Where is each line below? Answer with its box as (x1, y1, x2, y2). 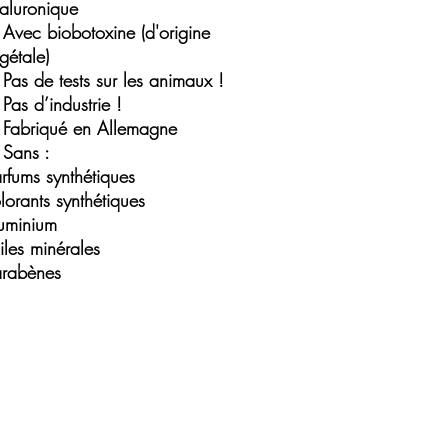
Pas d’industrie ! (3, 92, 122, 116)
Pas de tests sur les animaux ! (3, 68, 224, 92)
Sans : (3, 140, 50, 164)
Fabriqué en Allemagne (3, 116, 177, 140)
